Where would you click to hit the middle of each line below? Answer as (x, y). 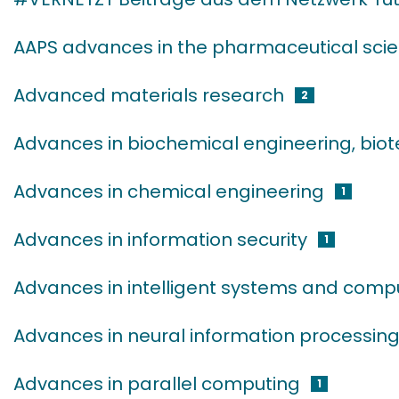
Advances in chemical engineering (169, 191)
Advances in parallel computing (157, 384)
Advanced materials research (149, 95)
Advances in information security (160, 240)
